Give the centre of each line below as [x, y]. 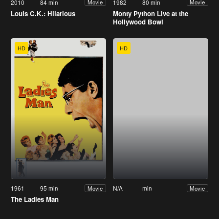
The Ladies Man [35, 199]
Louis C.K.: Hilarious [43, 13]
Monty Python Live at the [151, 13]
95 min [49, 188]
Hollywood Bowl [138, 22]
